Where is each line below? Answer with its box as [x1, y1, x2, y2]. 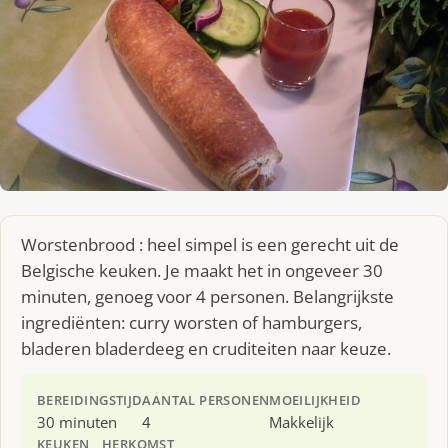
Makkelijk [269, 411, 335, 432]
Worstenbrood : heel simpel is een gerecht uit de [21, 232, 399, 256]
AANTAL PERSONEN [142, 390, 270, 409]
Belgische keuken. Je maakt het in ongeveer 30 [21, 258, 383, 282]
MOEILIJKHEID [269, 390, 362, 409]
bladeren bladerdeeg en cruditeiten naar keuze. [21, 336, 391, 360]
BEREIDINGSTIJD [37, 390, 143, 409]
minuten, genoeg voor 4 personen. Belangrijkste [21, 284, 394, 308]
